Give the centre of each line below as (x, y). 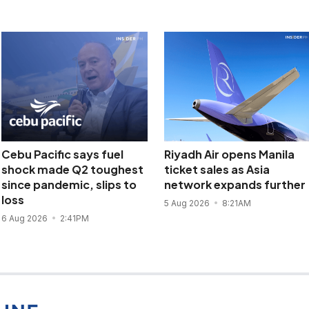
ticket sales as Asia (217, 169)
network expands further (235, 184)
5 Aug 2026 (188, 203)
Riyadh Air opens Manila (229, 154)
